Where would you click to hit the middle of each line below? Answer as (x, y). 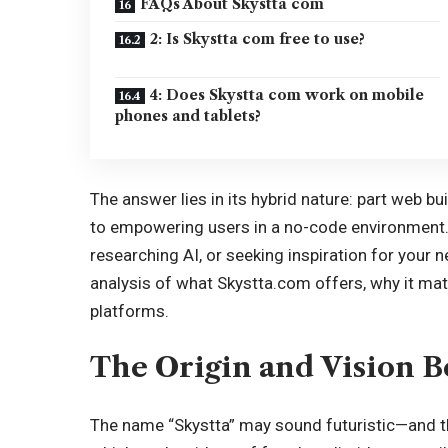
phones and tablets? (188, 116)
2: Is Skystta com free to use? (258, 39)
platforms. (130, 310)
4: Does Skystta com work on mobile (287, 95)
